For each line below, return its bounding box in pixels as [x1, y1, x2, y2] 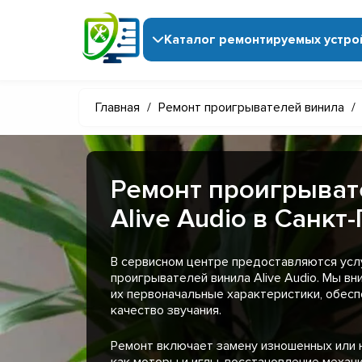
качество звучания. [111, 301, 221, 318]
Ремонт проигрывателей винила [158, 99, 344, 116]
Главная [95, 99, 140, 116]
